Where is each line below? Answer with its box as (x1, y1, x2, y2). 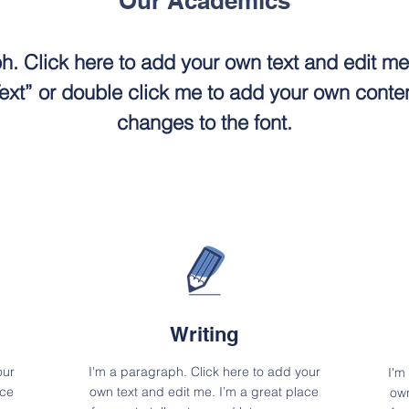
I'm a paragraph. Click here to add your (88, 363, 320, 380)
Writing (170, 322, 238, 346)
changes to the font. (116, 110, 292, 135)
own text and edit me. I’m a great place (89, 383, 319, 400)
